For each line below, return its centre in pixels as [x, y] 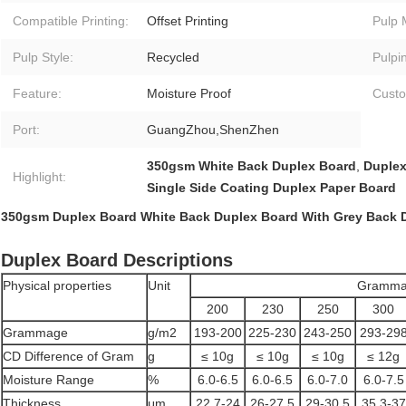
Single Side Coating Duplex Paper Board [271, 188]
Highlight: [39, 177]
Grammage [35, 333]
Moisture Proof [189, 94]
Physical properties [57, 286]
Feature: [37, 94]
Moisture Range [48, 380]
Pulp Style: [43, 58]
